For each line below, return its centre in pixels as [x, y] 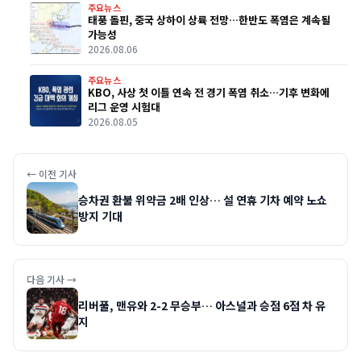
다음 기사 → [52, 280]
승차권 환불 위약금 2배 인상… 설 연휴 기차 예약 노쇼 [203, 200]
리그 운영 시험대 [124, 107]
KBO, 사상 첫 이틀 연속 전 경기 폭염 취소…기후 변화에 [209, 93]
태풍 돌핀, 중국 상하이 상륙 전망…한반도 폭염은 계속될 [209, 20]
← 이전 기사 [52, 174]
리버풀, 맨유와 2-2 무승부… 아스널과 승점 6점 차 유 [202, 306]
